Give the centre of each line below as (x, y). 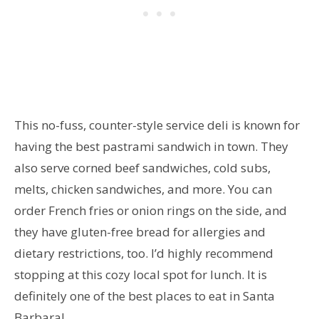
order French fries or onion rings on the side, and (151, 210)
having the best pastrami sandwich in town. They (151, 146)
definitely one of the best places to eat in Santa (145, 296)
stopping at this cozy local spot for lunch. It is (141, 274)
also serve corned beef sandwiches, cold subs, (142, 167)
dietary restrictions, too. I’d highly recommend (144, 253)
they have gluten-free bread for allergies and (140, 231)
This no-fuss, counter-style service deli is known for (157, 125)
